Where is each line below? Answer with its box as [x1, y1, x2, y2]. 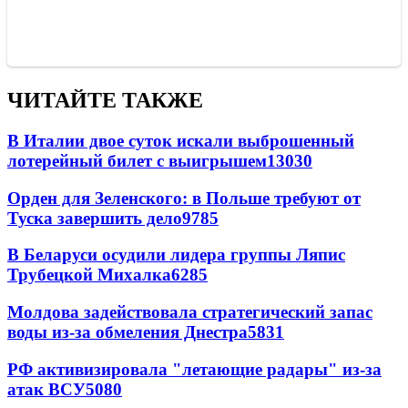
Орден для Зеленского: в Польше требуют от [7, 188, 361, 208]
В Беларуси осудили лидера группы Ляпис [7, 245, 345, 265]
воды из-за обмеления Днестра [7, 322, 248, 342]
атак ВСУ [7, 379, 86, 399]
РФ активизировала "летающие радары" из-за [7, 359, 382, 379]
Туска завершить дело [7, 208, 182, 228]
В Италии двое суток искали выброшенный [7, 130, 354, 150]
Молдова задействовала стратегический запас [7, 302, 372, 322]
